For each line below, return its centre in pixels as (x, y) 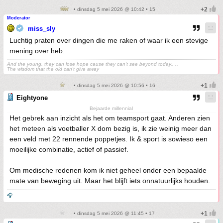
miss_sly (42, 29)
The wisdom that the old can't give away (53, 69)
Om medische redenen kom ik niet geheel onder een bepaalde (108, 170)
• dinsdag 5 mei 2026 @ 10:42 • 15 (113, 9)
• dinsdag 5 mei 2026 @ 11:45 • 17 (113, 213)
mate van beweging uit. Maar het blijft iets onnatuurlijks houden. (110, 181)
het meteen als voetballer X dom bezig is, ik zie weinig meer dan (111, 128)
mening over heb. (37, 51)
